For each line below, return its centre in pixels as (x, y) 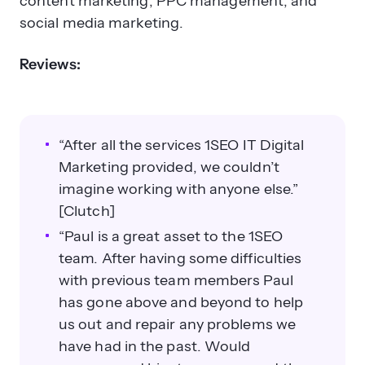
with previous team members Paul (176, 280)
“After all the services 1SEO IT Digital (182, 145)
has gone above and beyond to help (181, 302)
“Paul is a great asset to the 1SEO (171, 236)
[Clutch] (87, 211)
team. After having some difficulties (180, 258)
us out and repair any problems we (177, 324)
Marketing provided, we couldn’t (169, 167)
